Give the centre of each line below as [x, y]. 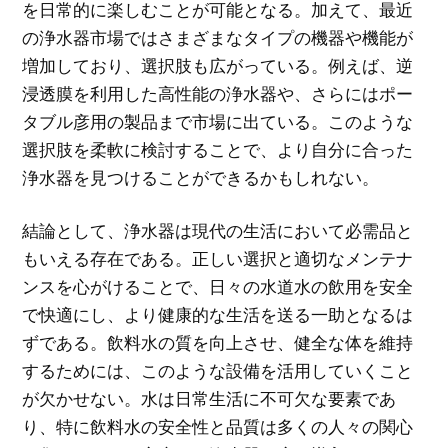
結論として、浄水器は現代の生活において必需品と [218, 231]
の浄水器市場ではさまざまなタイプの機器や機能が [218, 37]
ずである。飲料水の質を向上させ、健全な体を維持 [218, 343]
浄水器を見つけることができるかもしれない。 [201, 177]
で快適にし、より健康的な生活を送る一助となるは [218, 315]
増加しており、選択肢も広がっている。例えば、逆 [218, 65]
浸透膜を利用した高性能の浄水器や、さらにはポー [218, 93]
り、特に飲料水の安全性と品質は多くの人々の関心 [218, 427]
